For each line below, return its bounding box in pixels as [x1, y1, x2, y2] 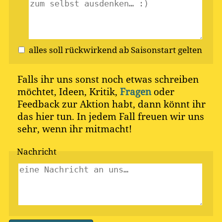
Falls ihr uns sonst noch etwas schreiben [17, 73, 199, 86]
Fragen [119, 85, 151, 98]
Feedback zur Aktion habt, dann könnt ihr [17, 98, 206, 111]
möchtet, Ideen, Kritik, [17, 85, 120, 98]
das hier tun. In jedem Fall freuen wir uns [17, 110, 204, 123]
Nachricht [17, 145, 56, 157]
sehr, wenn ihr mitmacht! [17, 122, 132, 135]
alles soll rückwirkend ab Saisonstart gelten [119, 43, 202, 55]
